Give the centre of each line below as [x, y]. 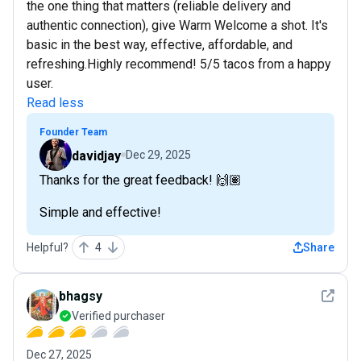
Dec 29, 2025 [158, 154]
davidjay [96, 156]
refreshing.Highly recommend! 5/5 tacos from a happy [179, 64]
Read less [55, 102]
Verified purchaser [118, 315]
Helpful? [48, 247]
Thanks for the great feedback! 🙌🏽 [141, 180]
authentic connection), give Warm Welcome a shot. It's [177, 25]
